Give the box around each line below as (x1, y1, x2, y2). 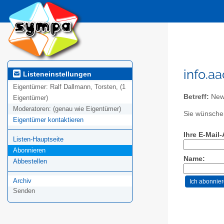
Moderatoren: (13, 105, 53, 113)
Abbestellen (13, 157, 47, 165)
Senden (13, 187, 35, 195)
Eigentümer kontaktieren (13, 116, 83, 124)
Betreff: (183, 92, 209, 100)
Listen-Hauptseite (13, 135, 63, 143)
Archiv (13, 177, 31, 185)
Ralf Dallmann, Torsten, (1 (50, 83, 125, 91)
